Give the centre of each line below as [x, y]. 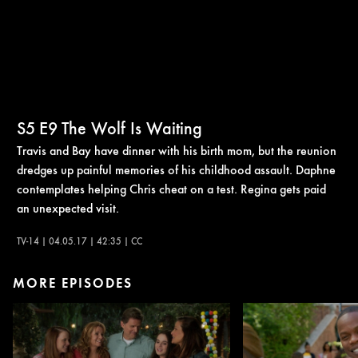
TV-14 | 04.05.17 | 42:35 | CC [80, 241]
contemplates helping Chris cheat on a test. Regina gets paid [171, 188]
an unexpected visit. [68, 207]
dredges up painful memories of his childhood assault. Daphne [176, 169]
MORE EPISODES [73, 283]
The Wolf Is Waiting [132, 127]
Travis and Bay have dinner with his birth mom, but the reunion [177, 150]
